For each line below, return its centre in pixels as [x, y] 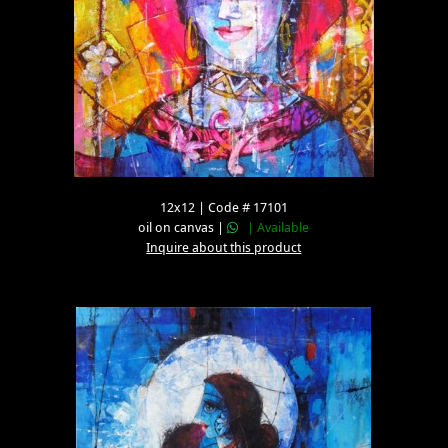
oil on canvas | [183, 227]
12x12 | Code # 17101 [223, 207]
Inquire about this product [224, 247]
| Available [274, 227]
